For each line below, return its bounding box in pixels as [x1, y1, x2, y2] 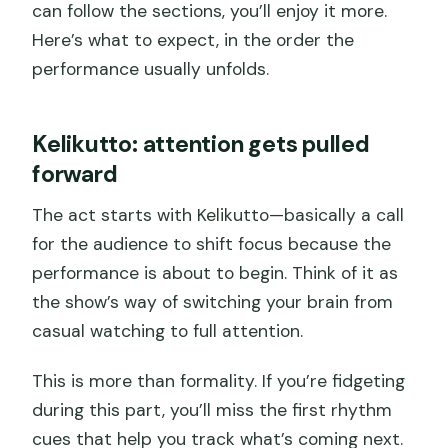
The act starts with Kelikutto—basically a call [32, 203, 405, 226]
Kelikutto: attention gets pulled [32, 129, 370, 160]
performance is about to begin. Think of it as [32, 261, 399, 284]
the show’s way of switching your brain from [32, 290, 394, 313]
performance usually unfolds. [32, 58, 270, 81]
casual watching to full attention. [32, 319, 304, 342]
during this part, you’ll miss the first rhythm [32, 398, 393, 421]
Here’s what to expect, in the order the [32, 29, 355, 52]
